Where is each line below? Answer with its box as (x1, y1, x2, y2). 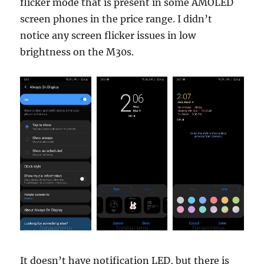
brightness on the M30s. (20, 46, 134, 58)
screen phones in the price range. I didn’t (20, 13, 213, 25)
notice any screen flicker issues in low (20, 29, 196, 42)
